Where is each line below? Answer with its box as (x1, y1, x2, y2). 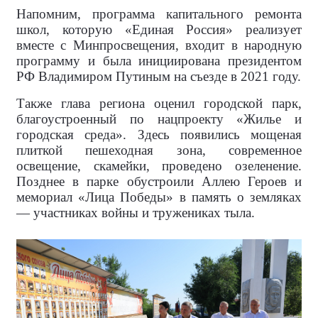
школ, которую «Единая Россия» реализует (16, 22, 302, 38)
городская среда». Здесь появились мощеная (16, 127, 302, 143)
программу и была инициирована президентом (16, 53, 302, 69)
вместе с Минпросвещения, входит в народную (16, 38, 302, 53)
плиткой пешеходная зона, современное (16, 143, 302, 158)
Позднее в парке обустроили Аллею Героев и (16, 174, 302, 190)
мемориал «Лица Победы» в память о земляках (16, 190, 302, 205)
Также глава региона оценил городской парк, (16, 96, 302, 111)
